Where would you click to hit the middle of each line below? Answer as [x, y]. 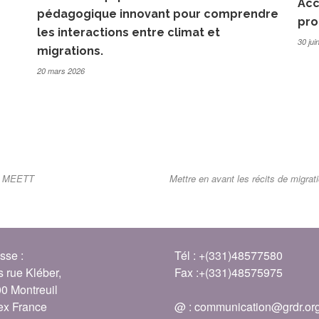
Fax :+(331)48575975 [229, 272]
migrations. [70, 51]
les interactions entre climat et [128, 32]
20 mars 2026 [61, 70]
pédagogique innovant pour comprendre [157, 14]
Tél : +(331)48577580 [229, 255]
